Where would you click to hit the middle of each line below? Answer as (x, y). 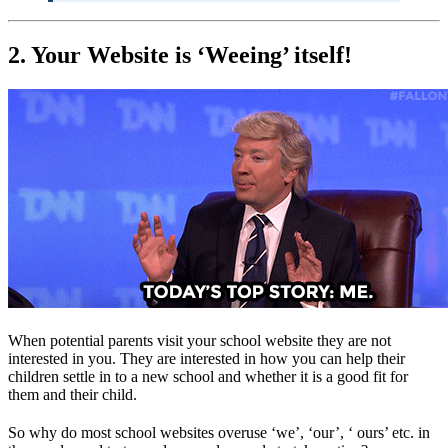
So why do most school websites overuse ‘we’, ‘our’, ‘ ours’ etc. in (219, 432)
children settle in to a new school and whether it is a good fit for (208, 376)
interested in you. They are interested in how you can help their (206, 358)
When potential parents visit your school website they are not (199, 340)
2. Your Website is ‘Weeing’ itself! (180, 54)
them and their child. (72, 394)
